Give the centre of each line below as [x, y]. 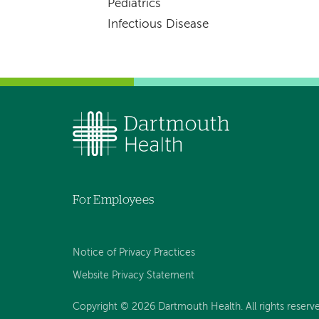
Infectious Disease [158, 25]
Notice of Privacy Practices [134, 252]
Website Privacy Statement [134, 275]
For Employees [114, 200]
